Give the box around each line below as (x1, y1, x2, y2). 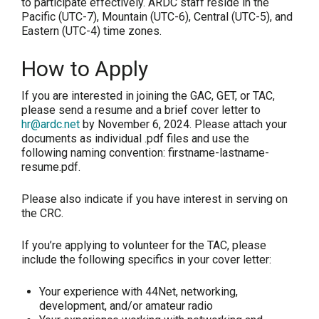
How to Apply (21, 56, 148, 82)
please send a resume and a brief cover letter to (21, 103, 261, 117)
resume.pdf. (21, 160, 80, 174)
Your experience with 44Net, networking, (39, 285, 238, 299)
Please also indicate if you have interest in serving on (21, 192, 288, 206)
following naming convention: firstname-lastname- (21, 146, 269, 160)
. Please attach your (189, 117, 287, 132)
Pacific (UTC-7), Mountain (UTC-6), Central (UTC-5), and (21, 10, 293, 24)
